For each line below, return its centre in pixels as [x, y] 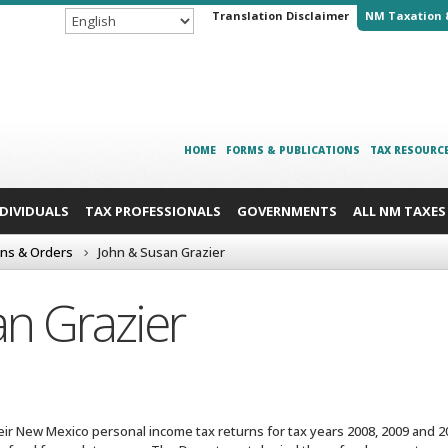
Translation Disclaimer [280, 15]
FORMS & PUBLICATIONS [292, 149]
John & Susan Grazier [161, 251]
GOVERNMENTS [287, 210]
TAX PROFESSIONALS [153, 210]
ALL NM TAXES [399, 210]
